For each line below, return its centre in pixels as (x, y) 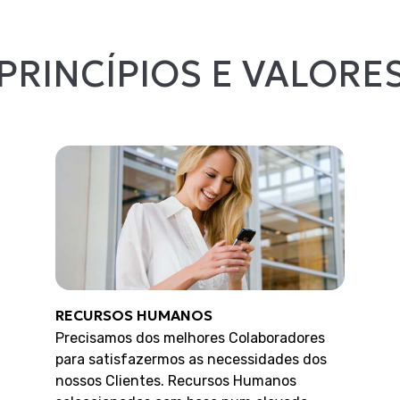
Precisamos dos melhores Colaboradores (191, 337)
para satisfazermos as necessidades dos (192, 359)
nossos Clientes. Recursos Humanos (176, 380)
